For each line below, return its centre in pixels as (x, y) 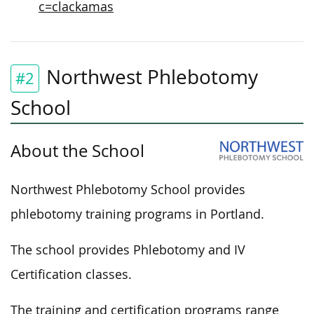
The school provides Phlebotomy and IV (128, 250)
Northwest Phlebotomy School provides (128, 189)
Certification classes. (71, 274)
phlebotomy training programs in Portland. (137, 214)
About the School (77, 150)
